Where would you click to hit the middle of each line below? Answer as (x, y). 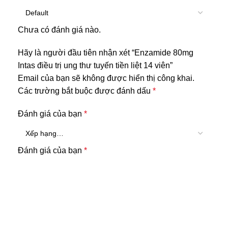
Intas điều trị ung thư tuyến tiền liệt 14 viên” (95, 66)
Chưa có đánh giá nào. (59, 30)
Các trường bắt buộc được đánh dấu (85, 91)
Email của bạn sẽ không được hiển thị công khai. (106, 78)
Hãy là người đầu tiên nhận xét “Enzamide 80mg (106, 53)
